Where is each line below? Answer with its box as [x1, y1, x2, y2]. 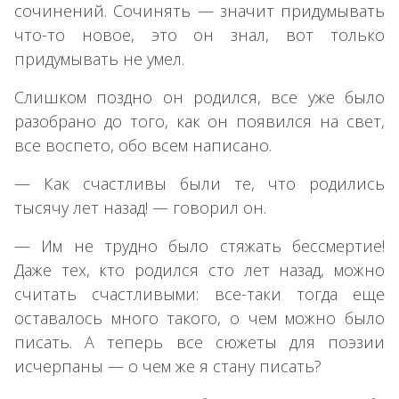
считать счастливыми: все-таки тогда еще [14, 282, 385, 305]
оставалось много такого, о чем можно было [14, 306, 385, 329]
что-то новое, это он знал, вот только [14, 23, 385, 45]
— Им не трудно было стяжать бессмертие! [14, 234, 385, 256]
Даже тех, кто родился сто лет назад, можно [14, 258, 385, 281]
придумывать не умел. [14, 47, 184, 69]
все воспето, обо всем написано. [14, 134, 272, 156]
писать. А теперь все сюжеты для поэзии [14, 330, 385, 353]
